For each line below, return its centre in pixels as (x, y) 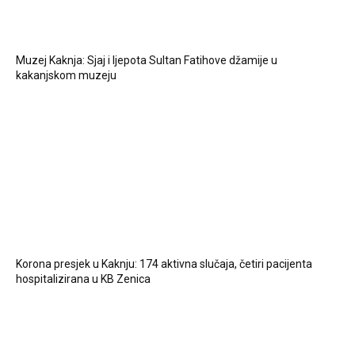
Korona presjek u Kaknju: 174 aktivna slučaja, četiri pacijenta (164, 264)
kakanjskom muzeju (66, 76)
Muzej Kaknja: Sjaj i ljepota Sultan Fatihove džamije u (147, 61)
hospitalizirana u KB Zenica (83, 279)
